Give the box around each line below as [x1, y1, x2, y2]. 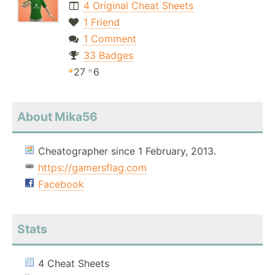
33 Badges [83, 49, 133, 62]
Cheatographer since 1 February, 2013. [38, 145, 216, 158]
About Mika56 [17, 109, 98, 125]
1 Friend [83, 16, 120, 29]
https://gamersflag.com [38, 161, 147, 174]
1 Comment [83, 33, 136, 45]
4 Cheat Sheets [38, 257, 109, 270]
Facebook [38, 178, 84, 191]
